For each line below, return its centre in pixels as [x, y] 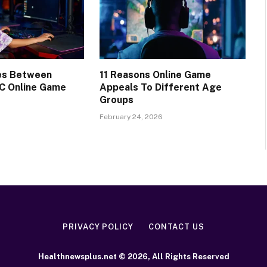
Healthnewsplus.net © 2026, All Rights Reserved [133, 256]
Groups [116, 100]
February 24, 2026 [131, 117]
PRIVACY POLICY [98, 226]
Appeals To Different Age [160, 87]
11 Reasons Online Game [155, 74]
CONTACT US [176, 226]
